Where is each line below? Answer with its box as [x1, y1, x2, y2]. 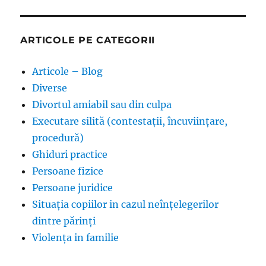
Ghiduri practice [32, 148, 108, 161]
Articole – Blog [32, 65, 103, 78]
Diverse [32, 82, 68, 94]
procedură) [32, 132, 84, 144]
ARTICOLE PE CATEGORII [20, 34, 156, 46]
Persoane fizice [32, 165, 104, 178]
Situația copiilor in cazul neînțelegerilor [32, 198, 219, 211]
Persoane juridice [32, 182, 113, 194]
